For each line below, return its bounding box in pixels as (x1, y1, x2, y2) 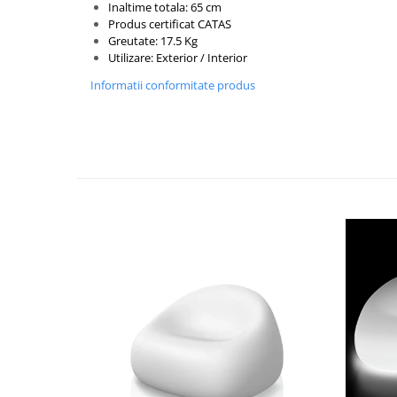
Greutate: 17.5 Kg (108, 33, 198, 50)
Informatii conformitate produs (90, 77, 255, 94)
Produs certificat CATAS (108, 16, 231, 33)
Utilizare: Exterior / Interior (108, 50, 247, 66)
